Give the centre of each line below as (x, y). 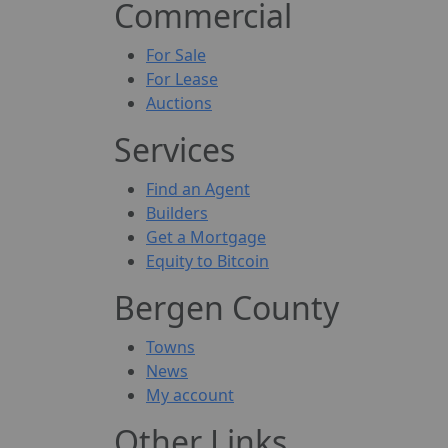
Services (174, 150)
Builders (177, 213)
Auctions (179, 103)
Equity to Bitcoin (207, 261)
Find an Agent (198, 189)
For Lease (182, 79)
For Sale (176, 55)
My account (190, 395)
